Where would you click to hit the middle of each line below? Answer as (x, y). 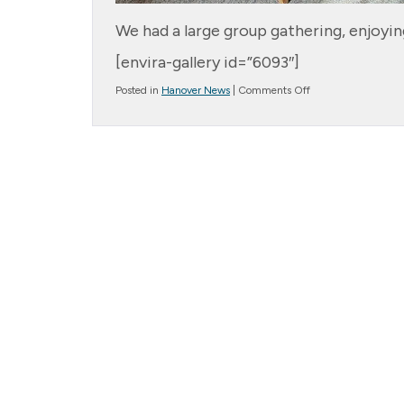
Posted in (138, 90)
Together (330, 120)
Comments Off (274, 90)
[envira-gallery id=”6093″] (207, 62)
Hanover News (196, 90)
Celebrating (337, 105)
